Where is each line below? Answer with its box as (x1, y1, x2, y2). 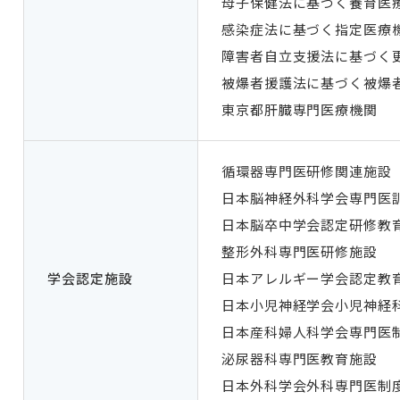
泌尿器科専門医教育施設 (221, 349, 378, 368)
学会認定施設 (47, 269, 133, 287)
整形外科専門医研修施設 (221, 242, 378, 261)
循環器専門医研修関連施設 (221, 162, 392, 180)
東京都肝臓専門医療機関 (221, 100, 378, 119)
